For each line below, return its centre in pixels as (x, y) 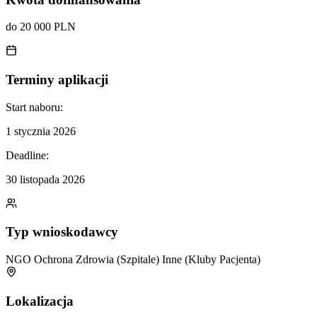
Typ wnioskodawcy (62, 232)
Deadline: (27, 155)
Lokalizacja (40, 301)
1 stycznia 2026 (41, 131)
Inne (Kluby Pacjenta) (211, 260)
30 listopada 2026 (45, 179)
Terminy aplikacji (57, 79)
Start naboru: (34, 107)
